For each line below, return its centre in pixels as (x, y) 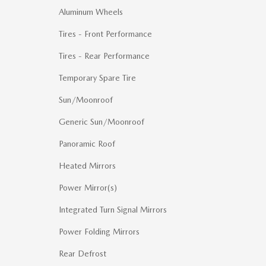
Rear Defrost (83, 254)
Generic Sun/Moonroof (102, 122)
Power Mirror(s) (88, 188)
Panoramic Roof (87, 144)
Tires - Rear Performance (104, 56)
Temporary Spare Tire (97, 78)
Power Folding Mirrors (99, 232)
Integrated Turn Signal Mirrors (113, 210)
